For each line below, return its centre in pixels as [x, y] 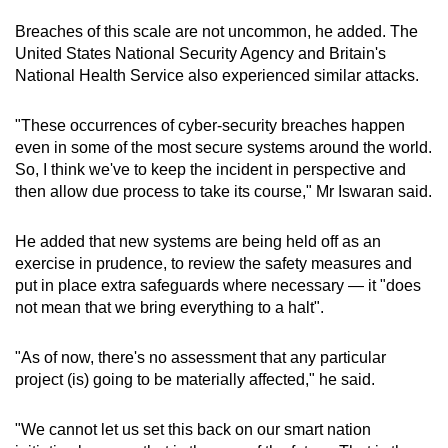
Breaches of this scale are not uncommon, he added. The [216, 31]
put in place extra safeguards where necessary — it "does [218, 285]
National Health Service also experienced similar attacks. [217, 75]
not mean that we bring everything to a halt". [169, 307]
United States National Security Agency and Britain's [200, 53]
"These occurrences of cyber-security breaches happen [210, 125]
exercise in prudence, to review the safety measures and [213, 263]
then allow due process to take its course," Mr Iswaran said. [223, 191]
